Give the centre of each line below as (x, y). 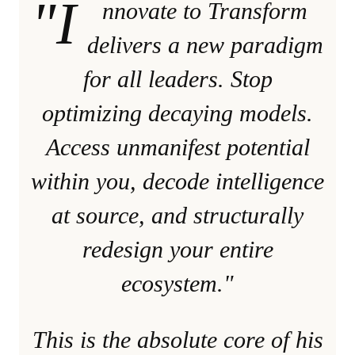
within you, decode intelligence (177, 181)
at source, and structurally (177, 215)
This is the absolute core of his (177, 339)
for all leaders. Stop (177, 78)
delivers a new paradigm (205, 44)
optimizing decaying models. (177, 113)
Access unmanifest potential (177, 147)
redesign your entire (177, 249)
